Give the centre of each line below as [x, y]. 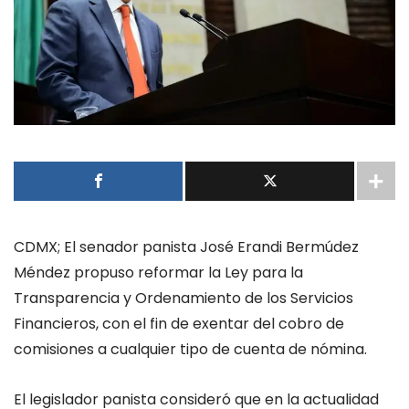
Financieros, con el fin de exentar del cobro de [179, 324]
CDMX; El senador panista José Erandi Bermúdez [186, 247]
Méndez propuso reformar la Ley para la [158, 273]
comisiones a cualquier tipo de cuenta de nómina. [190, 350]
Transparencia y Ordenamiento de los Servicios [184, 299]
